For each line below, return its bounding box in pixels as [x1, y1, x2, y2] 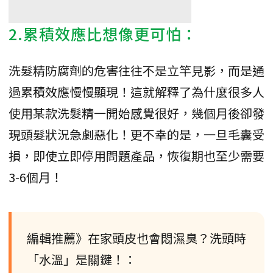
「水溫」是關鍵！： [27, 250, 136, 268]
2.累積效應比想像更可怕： [9, 22, 197, 44]
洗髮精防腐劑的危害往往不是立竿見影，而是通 [9, 61, 264, 79]
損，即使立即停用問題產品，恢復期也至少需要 [9, 146, 264, 165]
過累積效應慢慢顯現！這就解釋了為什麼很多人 [9, 82, 264, 101]
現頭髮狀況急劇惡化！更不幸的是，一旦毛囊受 [9, 125, 264, 143]
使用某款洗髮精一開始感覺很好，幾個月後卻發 [9, 104, 264, 122]
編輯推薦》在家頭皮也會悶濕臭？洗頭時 [27, 229, 246, 247]
